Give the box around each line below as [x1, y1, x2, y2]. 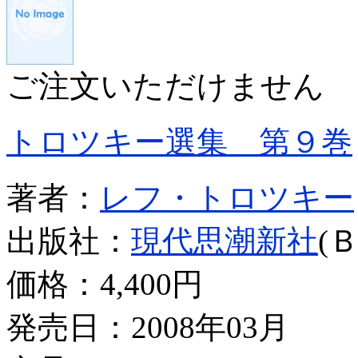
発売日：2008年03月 [6, 309, 289, 344]
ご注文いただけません [6, 68, 324, 103]
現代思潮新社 [131, 223, 318, 258]
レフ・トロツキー [100, 180, 354, 215]
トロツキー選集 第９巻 [6, 124, 352, 159]
